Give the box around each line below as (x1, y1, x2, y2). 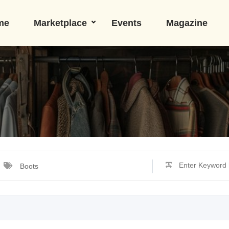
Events (111, 18, 142, 28)
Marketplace (33, 18, 87, 28)
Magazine (166, 18, 208, 28)
